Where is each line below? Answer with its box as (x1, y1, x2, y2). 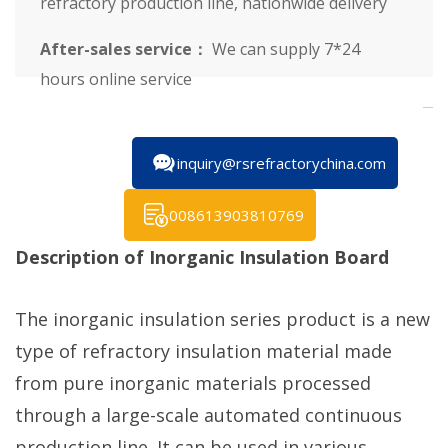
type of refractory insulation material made (15, 338, 392, 363)
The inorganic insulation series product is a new (15, 306, 430, 331)
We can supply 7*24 (208, 37, 360, 60)
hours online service (40, 67, 192, 90)
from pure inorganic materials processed (15, 370, 371, 395)
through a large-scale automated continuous (15, 402, 402, 427)
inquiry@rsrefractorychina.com (177, 152, 386, 173)
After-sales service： (40, 37, 208, 60)
